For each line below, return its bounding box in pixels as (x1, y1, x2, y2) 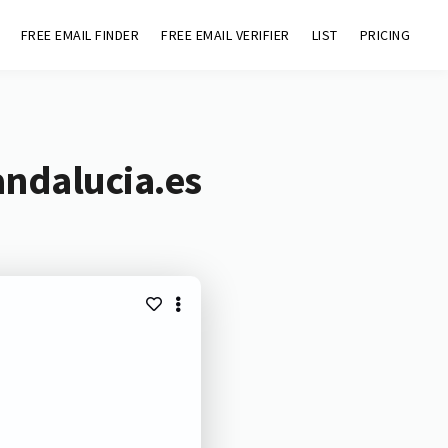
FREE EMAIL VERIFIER (161, 26, 290, 44)
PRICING (359, 26, 411, 44)
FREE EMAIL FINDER (20, 26, 140, 44)
